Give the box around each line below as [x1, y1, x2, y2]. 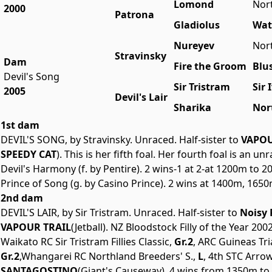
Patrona [115, 8, 154, 22]
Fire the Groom [174, 59, 246, 73]
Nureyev [174, 39, 214, 53]
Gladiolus [174, 18, 220, 32]
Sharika [174, 101, 211, 115]
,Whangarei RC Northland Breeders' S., [19, 250, 195, 263]
